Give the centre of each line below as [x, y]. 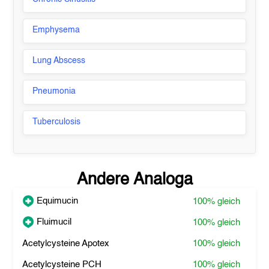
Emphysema [56, 30]
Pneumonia [54, 91]
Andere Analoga [134, 180]
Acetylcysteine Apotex [66, 243]
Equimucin [56, 201]
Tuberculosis [57, 122]
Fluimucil [53, 222]
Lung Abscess [59, 61]
